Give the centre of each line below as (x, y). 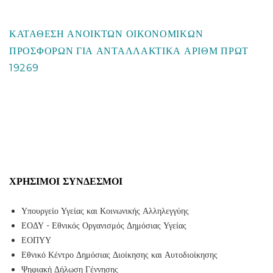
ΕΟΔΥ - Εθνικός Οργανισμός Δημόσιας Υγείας (104, 225)
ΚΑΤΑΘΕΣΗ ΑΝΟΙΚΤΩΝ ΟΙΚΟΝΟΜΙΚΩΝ (106, 34)
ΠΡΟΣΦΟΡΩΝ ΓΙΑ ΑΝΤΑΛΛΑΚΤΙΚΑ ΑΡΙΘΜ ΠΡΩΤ (129, 51)
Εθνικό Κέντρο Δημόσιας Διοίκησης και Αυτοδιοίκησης (119, 255)
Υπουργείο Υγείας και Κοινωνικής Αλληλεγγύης (105, 211)
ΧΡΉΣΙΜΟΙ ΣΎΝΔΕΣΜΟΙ (66, 181)
